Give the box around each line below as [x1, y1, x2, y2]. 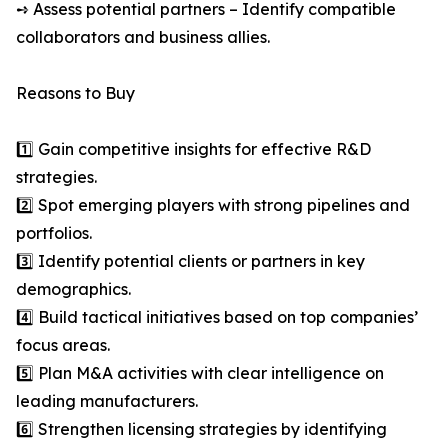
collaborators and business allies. [16, 27, 270, 48]
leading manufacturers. [16, 391, 198, 412]
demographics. [16, 279, 131, 300]
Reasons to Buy [16, 83, 135, 104]
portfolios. [16, 223, 92, 244]
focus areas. [16, 335, 110, 356]
